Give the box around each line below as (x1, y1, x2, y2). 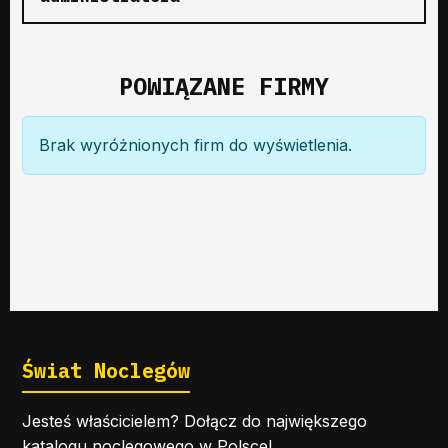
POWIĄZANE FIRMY (119, 70, 329, 101)
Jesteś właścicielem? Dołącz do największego (22, 410, 367, 431)
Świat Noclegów (22, 356, 190, 384)
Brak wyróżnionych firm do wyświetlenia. (39, 134, 352, 155)
